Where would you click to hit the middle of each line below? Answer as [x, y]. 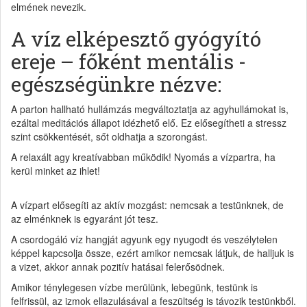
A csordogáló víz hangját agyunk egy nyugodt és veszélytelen [144, 239]
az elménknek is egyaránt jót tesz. [85, 218]
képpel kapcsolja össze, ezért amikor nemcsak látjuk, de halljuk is [152, 253]
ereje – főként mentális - [128, 61]
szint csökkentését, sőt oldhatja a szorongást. [109, 136]
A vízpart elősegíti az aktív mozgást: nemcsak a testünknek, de [147, 205]
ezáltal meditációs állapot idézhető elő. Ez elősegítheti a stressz [149, 122]
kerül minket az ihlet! [56, 170]
